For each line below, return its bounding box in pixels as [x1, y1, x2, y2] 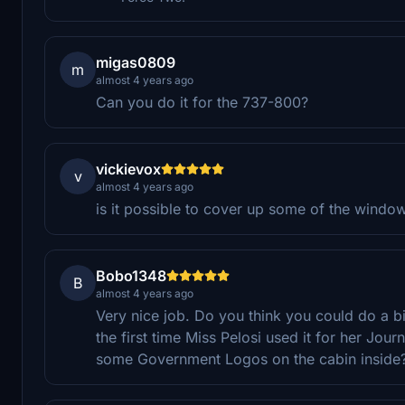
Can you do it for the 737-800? [96, 92, 308, 111]
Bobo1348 [96, 266, 166, 285]
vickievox [96, 159, 161, 178]
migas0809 [96, 52, 175, 71]
